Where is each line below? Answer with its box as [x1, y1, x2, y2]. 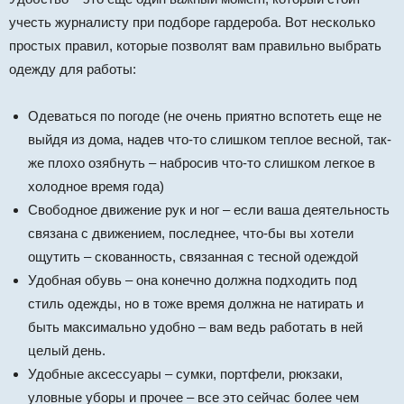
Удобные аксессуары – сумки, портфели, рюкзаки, [28, 366, 343, 382]
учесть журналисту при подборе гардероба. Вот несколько [9, 14, 375, 31]
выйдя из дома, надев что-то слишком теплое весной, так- [28, 132, 391, 148]
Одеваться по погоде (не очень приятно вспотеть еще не [28, 108, 381, 124]
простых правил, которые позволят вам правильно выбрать [9, 38, 381, 54]
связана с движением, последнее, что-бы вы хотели [28, 225, 353, 242]
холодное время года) [28, 179, 164, 195]
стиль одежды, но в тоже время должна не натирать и [28, 296, 363, 312]
